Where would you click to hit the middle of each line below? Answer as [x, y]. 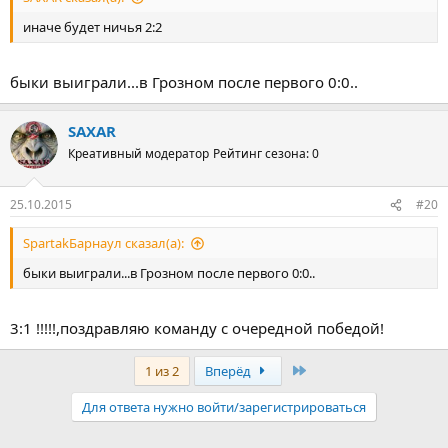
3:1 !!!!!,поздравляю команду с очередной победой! [197, 327]
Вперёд [229, 370]
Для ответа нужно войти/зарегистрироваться [224, 406]
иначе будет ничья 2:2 [92, 27]
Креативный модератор [138, 153]
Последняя [342, 369]
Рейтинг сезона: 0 [266, 153]
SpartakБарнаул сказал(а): [103, 243]
